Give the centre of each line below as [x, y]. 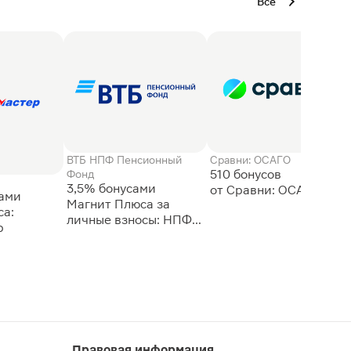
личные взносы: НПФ [130, 219]
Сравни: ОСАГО [250, 159]
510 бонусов [247, 174]
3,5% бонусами [112, 188]
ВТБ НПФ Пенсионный [125, 159]
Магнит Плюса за [119, 204]
